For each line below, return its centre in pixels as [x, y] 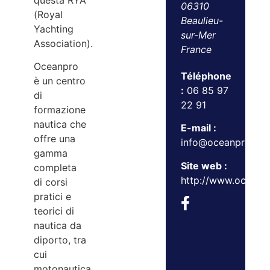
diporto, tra [60, 240]
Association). [64, 43]
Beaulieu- [202, 20]
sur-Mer [198, 35]
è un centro [60, 81]
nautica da [58, 226]
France [196, 49]
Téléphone [206, 76]
